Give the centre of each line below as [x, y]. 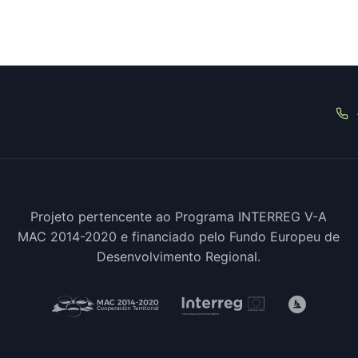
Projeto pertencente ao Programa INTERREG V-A [179, 217]
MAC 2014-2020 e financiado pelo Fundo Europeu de [179, 237]
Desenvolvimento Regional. [179, 257]
